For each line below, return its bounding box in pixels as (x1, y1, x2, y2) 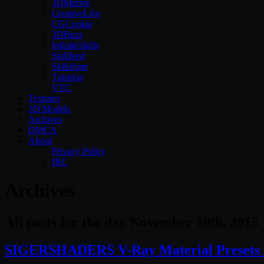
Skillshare (52, 61, 88, 71)
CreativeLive (52, 8, 100, 18)
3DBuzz (52, 29, 83, 39)
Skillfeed (52, 51, 85, 61)
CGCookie (52, 19, 93, 29)
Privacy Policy (52, 146, 106, 156)
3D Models (28, 104, 70, 114)
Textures (28, 93, 60, 103)
